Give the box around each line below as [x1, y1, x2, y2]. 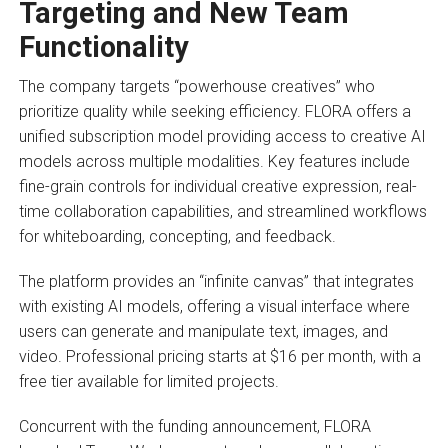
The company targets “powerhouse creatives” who [18, 76, 375, 96]
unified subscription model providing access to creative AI [18, 126, 426, 146]
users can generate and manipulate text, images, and [18, 321, 388, 341]
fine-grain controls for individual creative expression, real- [18, 176, 417, 196]
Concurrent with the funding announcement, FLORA [18, 416, 371, 436]
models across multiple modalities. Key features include [18, 151, 410, 171]
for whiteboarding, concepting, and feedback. [18, 226, 336, 246]
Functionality [18, 29, 189, 64]
